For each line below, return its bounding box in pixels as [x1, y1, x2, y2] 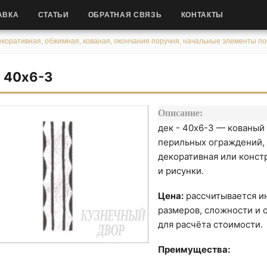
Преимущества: [158, 244, 231, 255]
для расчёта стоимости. [158, 219, 263, 230]
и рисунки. [158, 165, 204, 176]
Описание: [158, 108, 203, 118]
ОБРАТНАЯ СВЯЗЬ [88, 11, 162, 19]
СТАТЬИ [38, 11, 69, 19]
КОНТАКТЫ [181, 11, 224, 19]
